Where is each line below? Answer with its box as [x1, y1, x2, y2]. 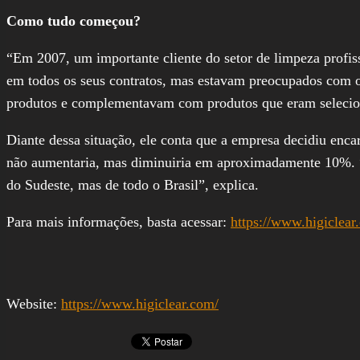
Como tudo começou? [6, 12, 141, 29]
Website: [6, 295, 61, 312]
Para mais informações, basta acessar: [6, 213, 231, 230]
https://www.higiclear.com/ [61, 295, 219, 312]
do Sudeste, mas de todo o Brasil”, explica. [6, 176, 259, 193]
